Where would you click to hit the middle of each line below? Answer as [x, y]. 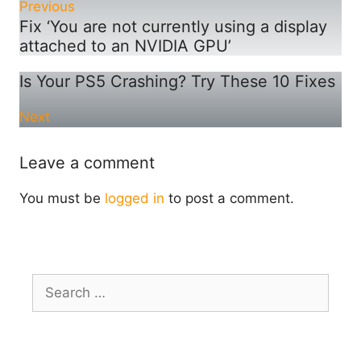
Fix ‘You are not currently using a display [173, 26]
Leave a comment [87, 162]
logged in [135, 198]
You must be [62, 198]
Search [54, 283]
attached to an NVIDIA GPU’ [125, 46]
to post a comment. [229, 198]
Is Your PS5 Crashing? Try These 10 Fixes [177, 81]
